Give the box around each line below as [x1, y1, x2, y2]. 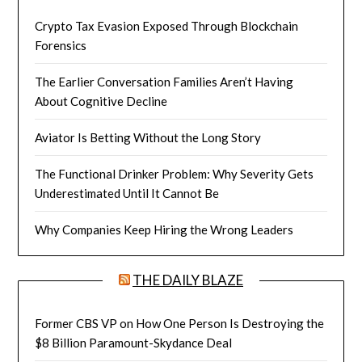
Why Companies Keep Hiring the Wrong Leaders [35, 222, 294, 238]
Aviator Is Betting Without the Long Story [35, 130, 262, 145]
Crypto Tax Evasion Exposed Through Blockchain [35, 19, 299, 34]
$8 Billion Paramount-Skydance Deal [35, 335, 233, 351]
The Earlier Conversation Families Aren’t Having [35, 74, 294, 90]
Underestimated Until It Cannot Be [35, 186, 220, 201]
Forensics [35, 38, 87, 53]
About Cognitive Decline [35, 94, 168, 109]
